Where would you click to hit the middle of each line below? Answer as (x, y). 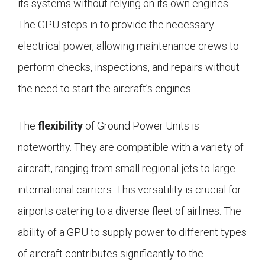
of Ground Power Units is (141, 126)
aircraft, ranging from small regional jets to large (127, 169)
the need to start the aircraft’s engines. (105, 89)
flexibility (60, 126)
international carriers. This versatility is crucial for (130, 190)
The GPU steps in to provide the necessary (116, 25)
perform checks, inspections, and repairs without (129, 67)
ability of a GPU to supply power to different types (132, 232)
